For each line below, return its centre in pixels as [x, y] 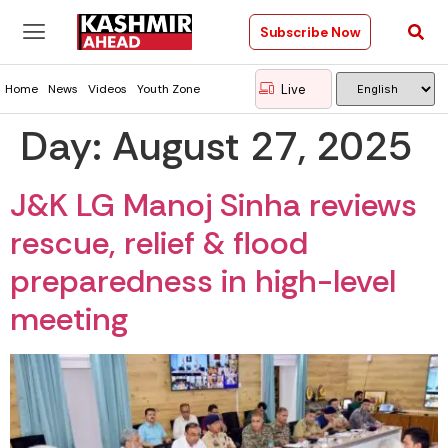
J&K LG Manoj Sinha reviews [213, 205]
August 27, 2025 [262, 146]
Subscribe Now [309, 32]
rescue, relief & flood [159, 243]
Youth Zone [168, 89]
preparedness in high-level [203, 281]
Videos [107, 89]
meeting [69, 319]
